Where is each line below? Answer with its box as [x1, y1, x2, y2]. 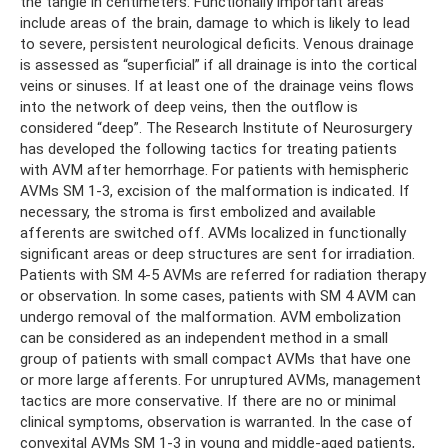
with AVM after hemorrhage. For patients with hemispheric [20, 161, 409, 180]
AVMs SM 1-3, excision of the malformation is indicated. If [20, 182, 410, 201]
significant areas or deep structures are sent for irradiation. [20, 245, 415, 264]
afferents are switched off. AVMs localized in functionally [20, 224, 406, 243]
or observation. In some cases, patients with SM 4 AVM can [20, 287, 416, 306]
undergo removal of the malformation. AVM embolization [20, 308, 401, 327]
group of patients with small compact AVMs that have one [20, 350, 411, 369]
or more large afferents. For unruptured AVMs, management [20, 371, 421, 390]
